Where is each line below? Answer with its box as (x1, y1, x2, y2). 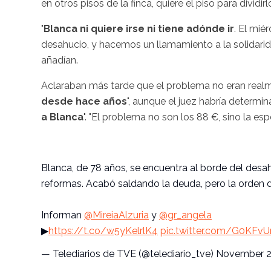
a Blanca (41, 111, 83, 123)
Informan (41, 209, 84, 221)
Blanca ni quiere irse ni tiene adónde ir (44, 22, 234, 34)
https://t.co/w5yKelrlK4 (48, 224, 158, 237)
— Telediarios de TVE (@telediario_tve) (41, 247, 216, 260)
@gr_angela (159, 209, 212, 221)
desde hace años (41, 95, 127, 107)
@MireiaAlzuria (84, 209, 149, 221)
